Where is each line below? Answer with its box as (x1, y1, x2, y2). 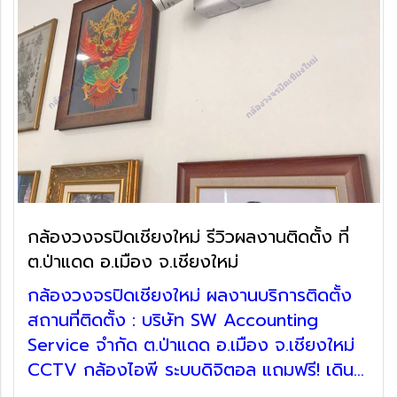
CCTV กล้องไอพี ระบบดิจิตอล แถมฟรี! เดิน (27, 355, 262, 383)
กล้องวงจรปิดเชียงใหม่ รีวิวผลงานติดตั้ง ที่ (27, 222, 349, 250)
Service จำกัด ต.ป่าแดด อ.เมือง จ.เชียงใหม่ (27, 331, 216, 358)
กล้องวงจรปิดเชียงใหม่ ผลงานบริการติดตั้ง (27, 281, 352, 308)
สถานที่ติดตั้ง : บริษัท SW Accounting (27, 306, 318, 333)
